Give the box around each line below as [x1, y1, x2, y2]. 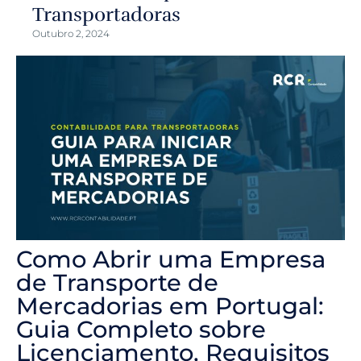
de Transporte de [16, 268, 218, 297]
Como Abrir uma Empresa [16, 245, 326, 274]
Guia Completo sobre [16, 315, 266, 344]
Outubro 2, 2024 [32, 27, 110, 40]
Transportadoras [32, 2, 180, 27]
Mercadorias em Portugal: [16, 292, 324, 321]
